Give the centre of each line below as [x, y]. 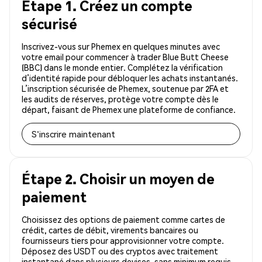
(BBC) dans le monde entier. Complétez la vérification [122, 68]
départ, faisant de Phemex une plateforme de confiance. [129, 110]
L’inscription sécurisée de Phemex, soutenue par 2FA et [125, 89]
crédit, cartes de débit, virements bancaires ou [110, 230]
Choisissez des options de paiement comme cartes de [123, 220]
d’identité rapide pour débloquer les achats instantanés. [130, 78]
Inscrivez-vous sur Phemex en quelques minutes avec [121, 46]
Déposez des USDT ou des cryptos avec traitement [120, 251]
